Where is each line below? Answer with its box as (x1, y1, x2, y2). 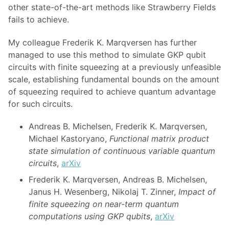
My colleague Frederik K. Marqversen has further (8, 37, 197, 48)
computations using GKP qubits (29, 211, 150, 222)
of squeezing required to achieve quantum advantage (8, 86, 216, 97)
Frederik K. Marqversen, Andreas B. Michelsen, (29, 174, 207, 185)
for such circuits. (8, 98, 73, 109)
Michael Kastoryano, (29, 133, 109, 144)
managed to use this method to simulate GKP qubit (8, 49, 206, 60)
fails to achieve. (8, 14, 69, 25)
